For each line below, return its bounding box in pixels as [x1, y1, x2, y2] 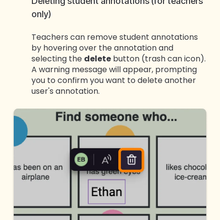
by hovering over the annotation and [31, 42, 173, 54]
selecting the [31, 53, 84, 64]
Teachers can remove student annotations [31, 31, 198, 43]
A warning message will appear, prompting [31, 63, 197, 75]
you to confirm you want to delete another [31, 74, 196, 86]
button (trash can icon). [111, 53, 206, 64]
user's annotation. [31, 85, 100, 97]
